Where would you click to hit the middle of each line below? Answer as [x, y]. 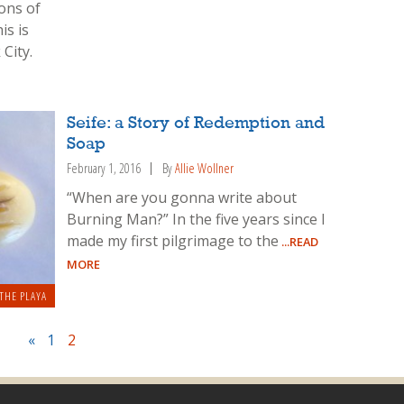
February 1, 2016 [104, 168]
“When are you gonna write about [182, 197]
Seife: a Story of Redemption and [196, 123]
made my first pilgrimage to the [173, 240]
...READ [299, 241]
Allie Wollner [205, 168]
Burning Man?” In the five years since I [197, 219]
